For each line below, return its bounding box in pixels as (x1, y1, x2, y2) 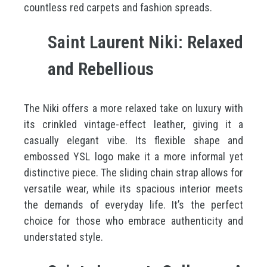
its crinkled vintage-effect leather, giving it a (24, 118, 243, 131)
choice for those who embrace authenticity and (24, 215, 243, 227)
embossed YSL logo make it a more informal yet (24, 150, 243, 163)
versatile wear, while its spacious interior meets (24, 182, 243, 195)
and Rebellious (48, 58, 154, 79)
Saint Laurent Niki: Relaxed (48, 32, 243, 52)
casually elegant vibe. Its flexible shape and (24, 134, 243, 147)
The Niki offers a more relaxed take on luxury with (24, 102, 243, 114)
